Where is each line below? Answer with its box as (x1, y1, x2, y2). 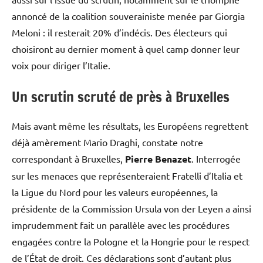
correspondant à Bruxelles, (12, 153, 125, 165)
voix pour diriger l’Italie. (12, 59, 110, 72)
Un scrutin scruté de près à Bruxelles (12, 87, 230, 107)
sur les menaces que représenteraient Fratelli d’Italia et (12, 170, 242, 182)
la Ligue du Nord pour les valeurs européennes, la (12, 186, 218, 198)
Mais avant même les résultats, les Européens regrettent (12, 120, 248, 132)
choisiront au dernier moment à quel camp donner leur (12, 43, 240, 55)
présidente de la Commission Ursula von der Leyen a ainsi (12, 203, 251, 215)
